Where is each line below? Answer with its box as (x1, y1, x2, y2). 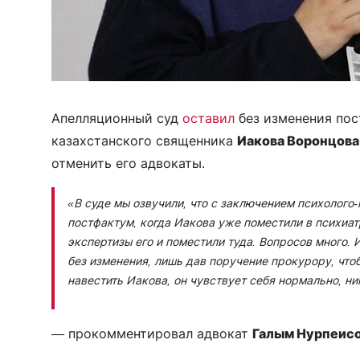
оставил (182, 110, 239, 127)
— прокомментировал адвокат (51, 325, 252, 342)
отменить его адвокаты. (51, 155, 205, 172)
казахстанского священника (51, 133, 237, 149)
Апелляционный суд (51, 110, 182, 127)
